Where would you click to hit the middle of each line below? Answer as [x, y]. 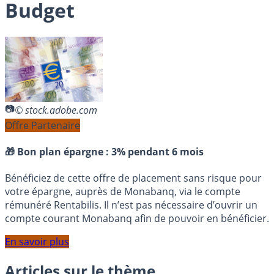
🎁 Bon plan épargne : [58, 152]
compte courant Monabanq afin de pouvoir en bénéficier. [137, 219]
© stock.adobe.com [56, 110]
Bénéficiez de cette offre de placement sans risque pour [133, 178]
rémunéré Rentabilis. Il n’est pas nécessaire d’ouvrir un [131, 205]
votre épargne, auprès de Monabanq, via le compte [123, 192]
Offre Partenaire [43, 125]
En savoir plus [37, 242]
